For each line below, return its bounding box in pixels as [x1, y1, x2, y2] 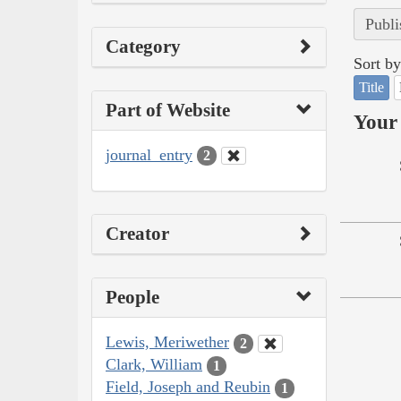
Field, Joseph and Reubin [106, 378, 270, 397]
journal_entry [106, 145, 192, 164]
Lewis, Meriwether [106, 333, 229, 352]
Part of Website [106, 98, 230, 121]
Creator [106, 223, 169, 245]
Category [106, 35, 181, 57]
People [106, 286, 159, 309]
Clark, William [106, 355, 202, 374]
